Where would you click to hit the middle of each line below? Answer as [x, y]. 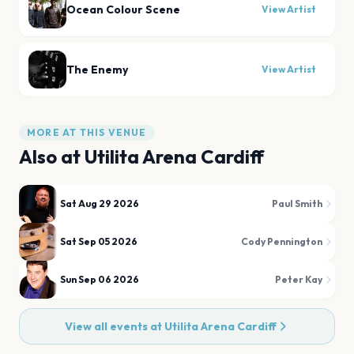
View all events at [115, 326]
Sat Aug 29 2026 [100, 203]
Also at [52, 156]
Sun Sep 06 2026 [100, 279]
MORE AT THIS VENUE [87, 132]
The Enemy [97, 70]
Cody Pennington [282, 241]
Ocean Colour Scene [123, 9]
